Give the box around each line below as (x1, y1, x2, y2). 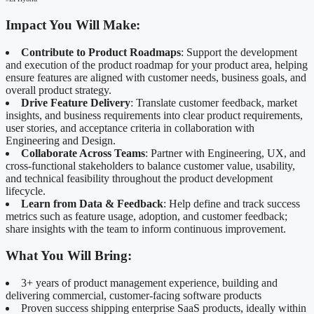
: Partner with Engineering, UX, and (145, 146, 306, 159)
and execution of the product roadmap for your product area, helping (6, 58, 308, 71)
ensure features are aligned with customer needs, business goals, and (6, 71, 306, 83)
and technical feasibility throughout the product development (6, 172, 273, 184)
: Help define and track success (163, 197, 300, 210)
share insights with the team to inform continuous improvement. (6, 222, 289, 235)
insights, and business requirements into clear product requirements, (6, 109, 303, 121)
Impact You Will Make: (6, 17, 140, 32)
